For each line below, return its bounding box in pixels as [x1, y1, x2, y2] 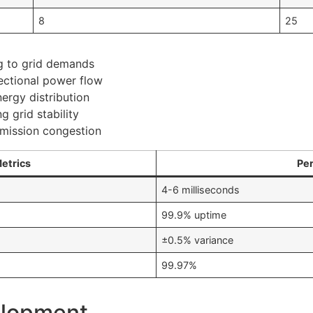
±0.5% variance [161, 234, 234, 247]
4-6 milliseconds [161, 184, 240, 196]
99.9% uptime [161, 209, 227, 221]
